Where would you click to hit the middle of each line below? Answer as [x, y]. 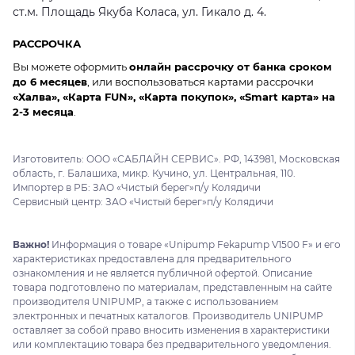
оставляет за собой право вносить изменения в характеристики [171, 330]
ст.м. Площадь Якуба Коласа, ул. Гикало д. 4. [139, 12]
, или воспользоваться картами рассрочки [200, 82]
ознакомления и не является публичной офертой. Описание [162, 273]
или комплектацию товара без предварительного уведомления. [172, 344]
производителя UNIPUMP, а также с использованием [145, 302]
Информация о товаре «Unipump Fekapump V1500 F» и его [195, 244]
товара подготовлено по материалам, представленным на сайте [172, 287]
